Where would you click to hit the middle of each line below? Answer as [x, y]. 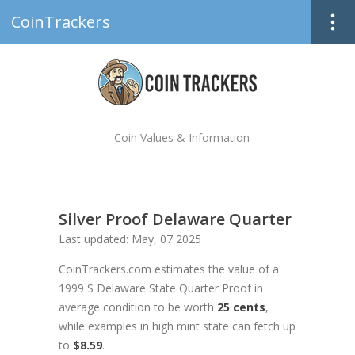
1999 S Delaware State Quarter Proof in [161, 288]
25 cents [241, 307]
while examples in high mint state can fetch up [177, 326]
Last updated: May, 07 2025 [130, 239]
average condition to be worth [138, 307]
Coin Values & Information [181, 137]
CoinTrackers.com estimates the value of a [169, 269]
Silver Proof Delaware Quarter [175, 219]
